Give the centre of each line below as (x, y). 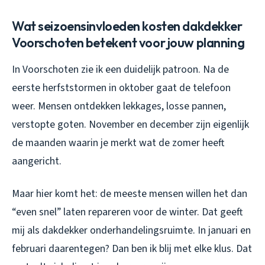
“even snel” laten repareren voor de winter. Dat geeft (127, 212)
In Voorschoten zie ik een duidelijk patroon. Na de (120, 69)
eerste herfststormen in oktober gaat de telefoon (121, 88)
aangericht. (37, 161)
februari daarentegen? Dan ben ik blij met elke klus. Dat (132, 248)
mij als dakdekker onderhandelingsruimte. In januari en (131, 230)
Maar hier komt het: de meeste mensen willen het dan (130, 193)
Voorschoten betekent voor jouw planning (128, 42)
